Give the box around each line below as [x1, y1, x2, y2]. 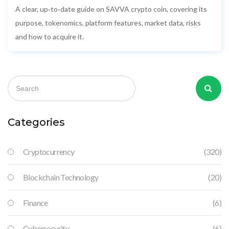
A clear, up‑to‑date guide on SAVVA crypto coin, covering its [15, 5, 207, 14]
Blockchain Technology [23, 172, 99, 182]
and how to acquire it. [15, 32, 84, 41]
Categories [8, 116, 65, 129]
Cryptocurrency [23, 147, 75, 157]
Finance [23, 198, 48, 208]
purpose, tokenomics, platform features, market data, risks [15, 18, 201, 28]
